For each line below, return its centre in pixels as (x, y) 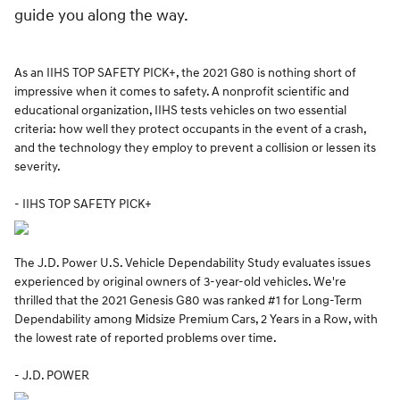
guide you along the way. (101, 16)
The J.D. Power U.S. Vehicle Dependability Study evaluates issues (192, 263)
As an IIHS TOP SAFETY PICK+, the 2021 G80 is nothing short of (185, 73)
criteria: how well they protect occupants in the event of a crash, (190, 129)
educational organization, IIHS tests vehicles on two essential (180, 110)
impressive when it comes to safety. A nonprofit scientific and (182, 92)
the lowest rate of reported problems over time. (146, 338)
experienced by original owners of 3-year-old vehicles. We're (180, 282)
